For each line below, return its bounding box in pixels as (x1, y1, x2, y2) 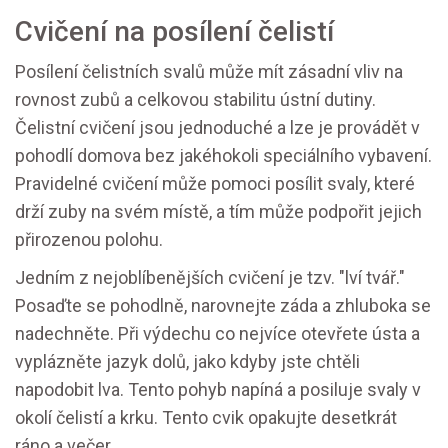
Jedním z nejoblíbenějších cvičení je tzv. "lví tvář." (15, 267, 405, 289)
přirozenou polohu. (15, 229, 163, 251)
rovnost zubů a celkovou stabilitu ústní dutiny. (15, 89, 376, 111)
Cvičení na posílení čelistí (15, 15, 334, 49)
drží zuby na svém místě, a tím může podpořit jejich (15, 201, 422, 223)
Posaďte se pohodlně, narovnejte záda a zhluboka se (15, 295, 431, 317)
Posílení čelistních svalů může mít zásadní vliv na (15, 61, 403, 83)
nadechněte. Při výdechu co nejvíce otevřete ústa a (15, 323, 420, 345)
